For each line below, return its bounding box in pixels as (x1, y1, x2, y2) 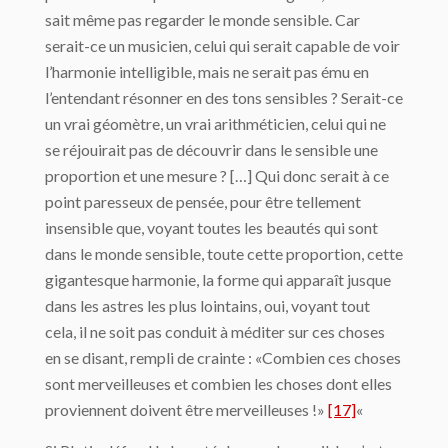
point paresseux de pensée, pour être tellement (45, 192, 361, 212)
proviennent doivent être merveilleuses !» (45, 400, 328, 420)
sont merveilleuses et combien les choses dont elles (45, 374, 392, 394)
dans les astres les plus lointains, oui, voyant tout (45, 296, 370, 316)
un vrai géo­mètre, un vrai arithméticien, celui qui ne (45, 114, 386, 134)
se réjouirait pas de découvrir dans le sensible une (45, 140, 378, 160)
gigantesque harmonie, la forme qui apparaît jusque (45, 270, 391, 290)
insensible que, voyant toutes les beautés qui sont (45, 218, 378, 238)
